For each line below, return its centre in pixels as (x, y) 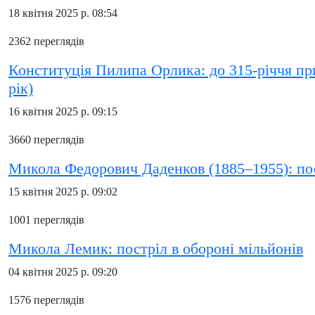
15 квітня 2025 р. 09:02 (63, 192)
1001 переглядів (46, 220)
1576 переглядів (46, 300)
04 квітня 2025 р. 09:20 (63, 272)
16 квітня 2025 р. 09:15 (63, 111)
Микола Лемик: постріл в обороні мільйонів (156, 249)
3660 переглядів (46, 140)
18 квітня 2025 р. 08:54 (63, 13)
